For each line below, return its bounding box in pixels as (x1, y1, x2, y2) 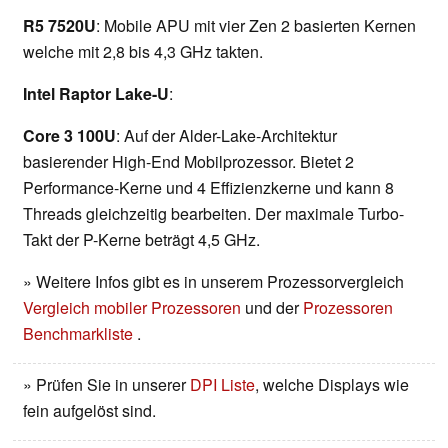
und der (241, 295, 303, 319)
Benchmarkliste (23, 321, 137, 345)
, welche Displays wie (255, 372, 409, 396)
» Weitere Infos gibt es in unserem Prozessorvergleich (23, 269, 404, 293)
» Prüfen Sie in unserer (23, 372, 190, 396)
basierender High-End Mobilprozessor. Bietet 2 (23, 149, 354, 173)
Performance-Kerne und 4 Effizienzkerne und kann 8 (23, 175, 394, 199)
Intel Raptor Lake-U (23, 81, 169, 105)
